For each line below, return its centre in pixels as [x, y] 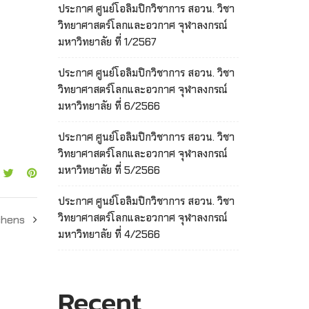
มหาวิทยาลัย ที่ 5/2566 [109, 170]
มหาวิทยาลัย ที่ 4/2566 [109, 234]
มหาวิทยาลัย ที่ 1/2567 [107, 42]
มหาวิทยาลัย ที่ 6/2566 [109, 106]
